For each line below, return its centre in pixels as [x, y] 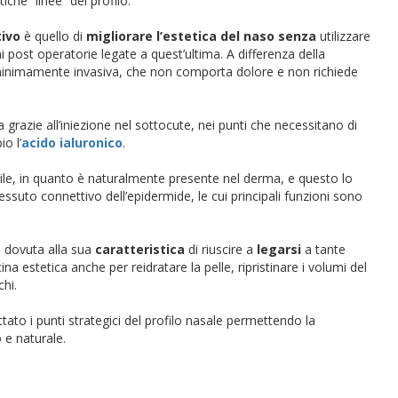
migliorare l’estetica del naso [180, 36]
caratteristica [140, 249]
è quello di [53, 36]
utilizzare [343, 36]
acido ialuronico [72, 143]
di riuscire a [219, 249]
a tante [323, 249]
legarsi [277, 249]
